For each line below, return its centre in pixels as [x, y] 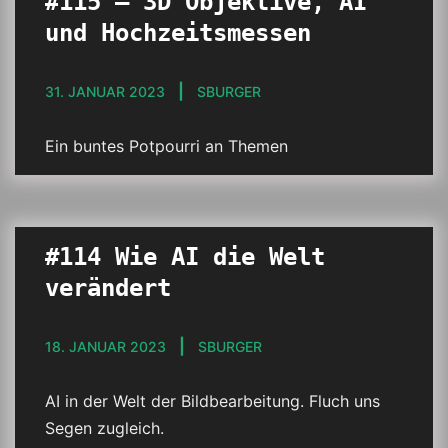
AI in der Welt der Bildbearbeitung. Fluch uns [212, 401]
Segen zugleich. [104, 428]
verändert [108, 288]
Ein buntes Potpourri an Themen [166, 146]
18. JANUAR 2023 [105, 346]
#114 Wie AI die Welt [185, 257]
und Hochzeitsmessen [178, 33]
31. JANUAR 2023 [105, 91]
